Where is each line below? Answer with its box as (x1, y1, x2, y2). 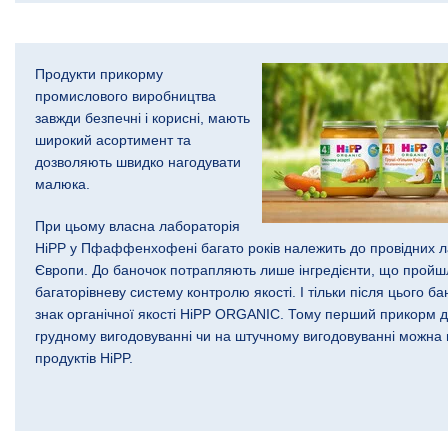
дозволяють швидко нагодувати (35, 153, 241, 170)
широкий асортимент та (35, 131, 191, 148)
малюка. (35, 175, 94, 192)
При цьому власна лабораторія (35, 217, 240, 234)
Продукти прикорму (35, 65, 163, 82)
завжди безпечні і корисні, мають (35, 109, 250, 126)
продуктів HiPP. (35, 349, 133, 366)
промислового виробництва (35, 87, 216, 104)
